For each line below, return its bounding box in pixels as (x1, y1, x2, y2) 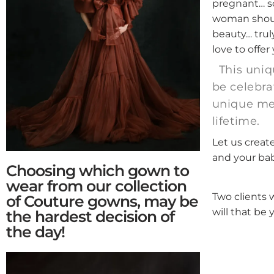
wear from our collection (6, 176, 187, 195)
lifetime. (212, 114, 261, 128)
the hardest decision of (6, 207, 174, 226)
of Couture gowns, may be (6, 191, 198, 210)
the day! (6, 222, 65, 241)
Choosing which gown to (6, 161, 189, 180)
